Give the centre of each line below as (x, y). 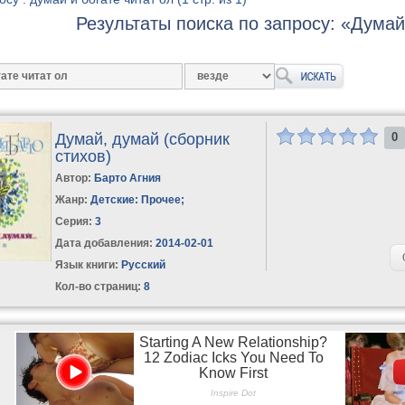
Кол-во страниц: (99, 286)
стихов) (84, 156)
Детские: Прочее (136, 199)
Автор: (75, 178)
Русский (142, 264)
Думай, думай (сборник (143, 139)
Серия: (75, 221)
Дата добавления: (104, 243)
